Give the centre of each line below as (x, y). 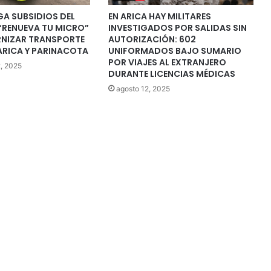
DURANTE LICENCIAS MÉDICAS (171, 73)
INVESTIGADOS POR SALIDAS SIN (177, 28)
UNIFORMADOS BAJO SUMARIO (175, 51)
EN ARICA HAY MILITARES (159, 16)
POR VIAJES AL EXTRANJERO (167, 62)
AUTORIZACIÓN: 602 (152, 39)
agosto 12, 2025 (143, 88)
